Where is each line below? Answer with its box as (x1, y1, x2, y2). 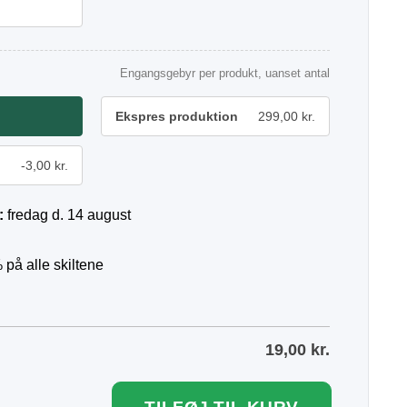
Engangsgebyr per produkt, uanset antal (120, 66, 330, 80)
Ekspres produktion (115, 109, 238, 124)
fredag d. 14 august (7, 207, 131, 223)
